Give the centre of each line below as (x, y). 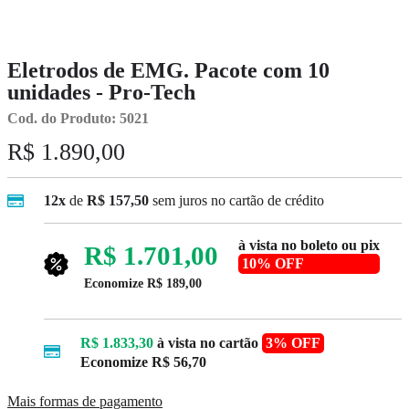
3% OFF (293, 342)
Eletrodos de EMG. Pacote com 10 (168, 70)
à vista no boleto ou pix (309, 246)
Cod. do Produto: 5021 (78, 118)
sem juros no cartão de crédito (238, 201)
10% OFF (273, 264)
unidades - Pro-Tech (101, 92)
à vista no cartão (208, 342)
